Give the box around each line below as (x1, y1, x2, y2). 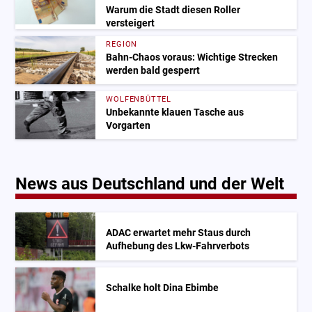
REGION (106, 40, 138, 49)
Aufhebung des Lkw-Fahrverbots (106, 240, 250, 253)
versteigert (106, 17, 155, 30)
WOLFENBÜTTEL (106, 95, 172, 104)
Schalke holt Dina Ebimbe (106, 282, 219, 295)
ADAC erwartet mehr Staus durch (106, 227, 251, 240)
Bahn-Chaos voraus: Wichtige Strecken (106, 51, 279, 63)
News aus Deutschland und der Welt (15, 174, 285, 194)
